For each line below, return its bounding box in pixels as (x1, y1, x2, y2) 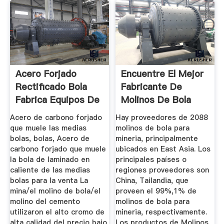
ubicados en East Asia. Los (115, 144, 211, 154)
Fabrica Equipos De (15, 93, 99, 106)
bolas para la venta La (9, 175, 88, 185)
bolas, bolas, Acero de (9, 133, 89, 143)
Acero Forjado (15, 67, 76, 80)
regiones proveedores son (115, 165, 209, 175)
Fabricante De (121, 80, 182, 93)
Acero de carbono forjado (9, 112, 102, 122)
